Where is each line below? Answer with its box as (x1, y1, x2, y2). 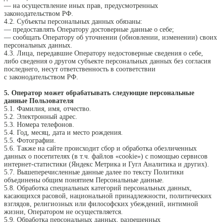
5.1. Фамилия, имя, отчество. (4, 105, 91, 113)
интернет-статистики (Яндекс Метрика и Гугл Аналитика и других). (4, 161, 209, 168)
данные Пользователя (4, 97, 74, 105)
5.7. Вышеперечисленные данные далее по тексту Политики (4, 168, 184, 176)
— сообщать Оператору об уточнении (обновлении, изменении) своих (4, 34, 217, 42)
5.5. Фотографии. (4, 137, 56, 145)
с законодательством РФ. (4, 73, 78, 81)
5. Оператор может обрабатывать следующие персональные (4, 89, 194, 97)
